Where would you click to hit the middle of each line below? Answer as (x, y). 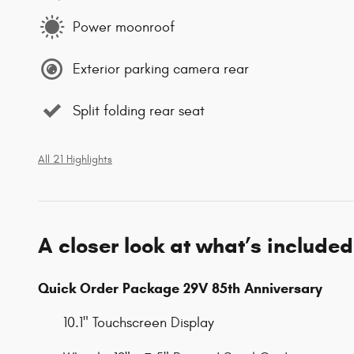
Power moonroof (124, 27)
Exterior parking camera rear (161, 69)
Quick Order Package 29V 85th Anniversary (180, 289)
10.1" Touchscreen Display (139, 323)
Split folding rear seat (139, 111)
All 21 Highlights (75, 160)
